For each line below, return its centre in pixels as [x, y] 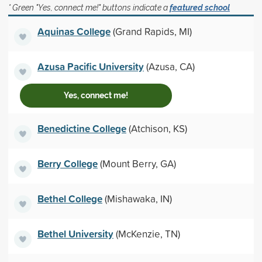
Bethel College [70, 198]
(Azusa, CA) [169, 66]
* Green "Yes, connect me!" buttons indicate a [89, 8]
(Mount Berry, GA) [137, 163]
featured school [199, 8]
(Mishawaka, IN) [137, 198]
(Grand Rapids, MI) [151, 31]
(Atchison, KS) [156, 128]
